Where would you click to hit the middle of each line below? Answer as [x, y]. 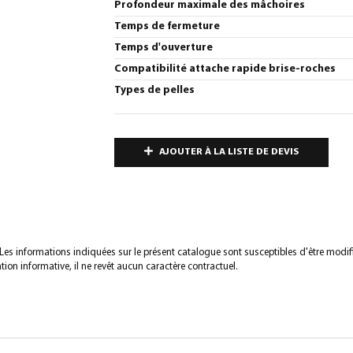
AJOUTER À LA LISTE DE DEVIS [229, 152]
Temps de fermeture [167, 26]
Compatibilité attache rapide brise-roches [225, 69]
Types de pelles [154, 90]
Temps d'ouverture [163, 48]
